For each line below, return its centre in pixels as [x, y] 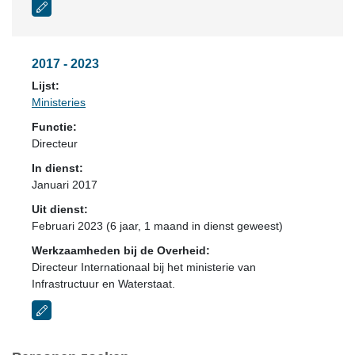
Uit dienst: [60, 209]
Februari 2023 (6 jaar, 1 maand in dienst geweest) [157, 226]
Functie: [54, 127]
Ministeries [59, 102]
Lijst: [46, 86]
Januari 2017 [65, 185]
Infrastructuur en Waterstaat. [103, 284]
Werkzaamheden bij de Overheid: [121, 250]
